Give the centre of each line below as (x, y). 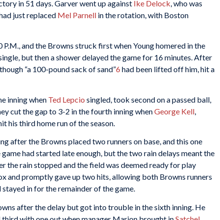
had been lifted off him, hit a (167, 69)
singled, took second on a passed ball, (148, 99)
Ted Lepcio (67, 99)
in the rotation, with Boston (142, 15)
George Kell (174, 111)
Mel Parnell (77, 15)
